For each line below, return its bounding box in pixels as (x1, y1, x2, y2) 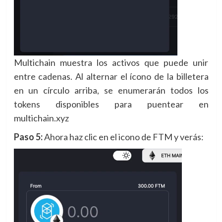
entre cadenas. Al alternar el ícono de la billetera (13, 71, 209, 82)
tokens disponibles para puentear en (13, 99, 209, 110)
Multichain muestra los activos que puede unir (13, 57, 209, 68)
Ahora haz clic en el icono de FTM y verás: (44, 131, 204, 143)
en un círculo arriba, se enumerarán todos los (13, 85, 209, 96)
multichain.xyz (13, 112, 69, 124)
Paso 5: (13, 131, 44, 143)
